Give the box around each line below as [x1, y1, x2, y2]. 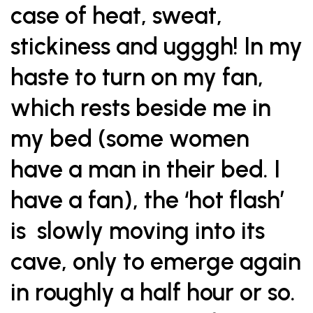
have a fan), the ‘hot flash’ [10, 186, 284, 214]
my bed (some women [10, 124, 249, 153]
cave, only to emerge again [10, 247, 301, 276]
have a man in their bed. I [10, 155, 280, 184]
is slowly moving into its [10, 217, 265, 245]
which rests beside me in [10, 94, 271, 122]
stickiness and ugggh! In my [10, 32, 303, 61]
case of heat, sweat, [10, 1, 222, 30]
